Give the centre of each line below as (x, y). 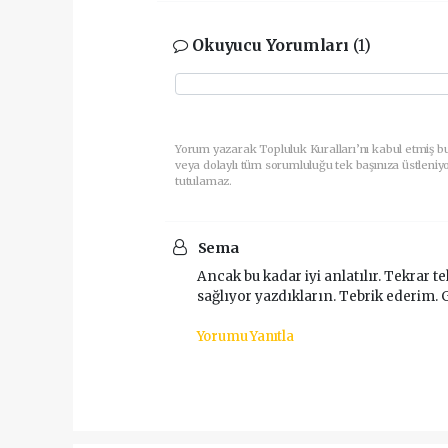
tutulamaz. (204, 181)
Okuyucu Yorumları (270, 45)
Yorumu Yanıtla (245, 336)
